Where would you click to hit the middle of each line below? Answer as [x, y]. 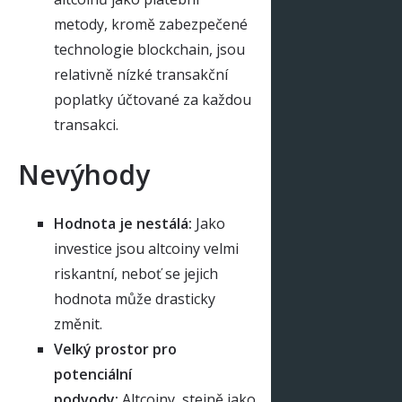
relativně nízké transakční [141, 74]
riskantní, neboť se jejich [136, 273]
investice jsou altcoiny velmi [146, 248]
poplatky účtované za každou [153, 99]
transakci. [86, 124]
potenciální [93, 374]
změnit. [78, 323]
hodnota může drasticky [135, 298]
